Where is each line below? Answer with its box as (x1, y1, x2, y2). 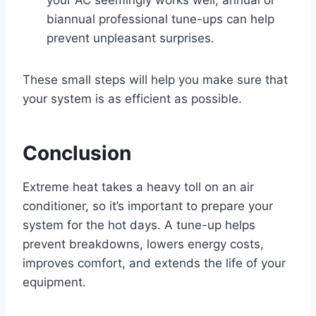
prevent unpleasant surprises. (47, 30, 214, 45)
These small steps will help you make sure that (23, 72, 288, 87)
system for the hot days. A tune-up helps (23, 217, 255, 232)
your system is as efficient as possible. (23, 91, 242, 106)
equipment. (23, 274, 86, 289)
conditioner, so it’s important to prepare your (23, 198, 273, 213)
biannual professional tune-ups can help (47, 11, 274, 26)
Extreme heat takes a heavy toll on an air (23, 179, 254, 194)
